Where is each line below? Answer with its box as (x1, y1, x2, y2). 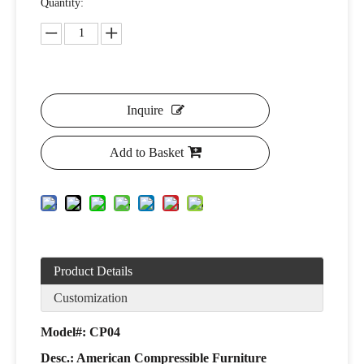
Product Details (54, 263, 132, 278)
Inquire (126, 102, 163, 117)
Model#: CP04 (41, 324, 120, 339)
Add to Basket (109, 145, 184, 159)
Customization (54, 290, 128, 305)
